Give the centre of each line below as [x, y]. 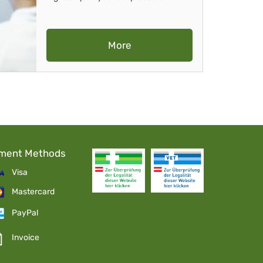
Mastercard [33, 192]
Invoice [26, 237]
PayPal [25, 213]
